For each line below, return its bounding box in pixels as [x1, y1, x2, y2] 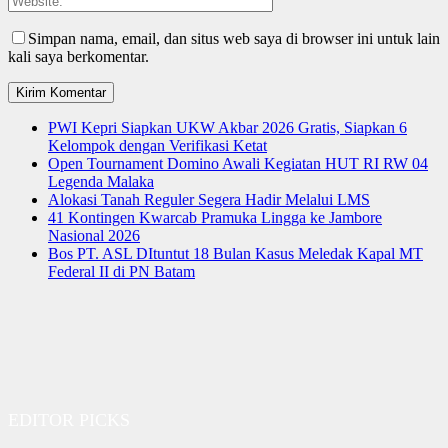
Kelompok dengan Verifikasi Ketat [48, 137, 267, 155]
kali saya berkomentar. [8, 48, 149, 66]
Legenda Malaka [48, 173, 154, 191]
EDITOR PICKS [8, 410, 130, 431]
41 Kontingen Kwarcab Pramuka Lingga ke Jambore [48, 209, 382, 227]
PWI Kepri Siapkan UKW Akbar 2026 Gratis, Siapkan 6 [48, 119, 407, 137]
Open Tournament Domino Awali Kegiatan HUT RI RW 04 [48, 155, 428, 173]
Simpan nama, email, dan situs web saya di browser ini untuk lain [28, 30, 440, 48]
